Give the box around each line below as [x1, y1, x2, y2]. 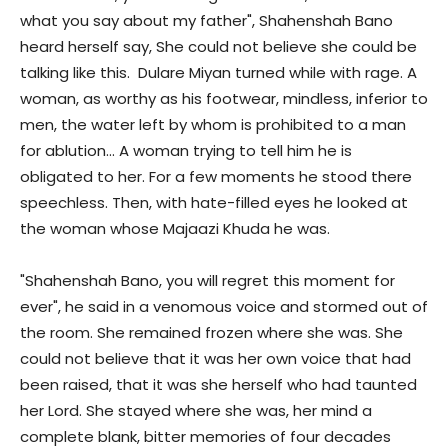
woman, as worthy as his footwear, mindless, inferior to [20, 88, 428, 110]
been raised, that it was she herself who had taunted [20, 374, 417, 396]
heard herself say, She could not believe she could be [20, 36, 417, 58]
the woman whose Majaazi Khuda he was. [20, 218, 330, 240]
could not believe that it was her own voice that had [20, 348, 411, 370]
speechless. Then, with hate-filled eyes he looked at [20, 192, 408, 214]
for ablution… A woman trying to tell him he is [20, 140, 352, 162]
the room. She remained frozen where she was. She [20, 322, 403, 344]
